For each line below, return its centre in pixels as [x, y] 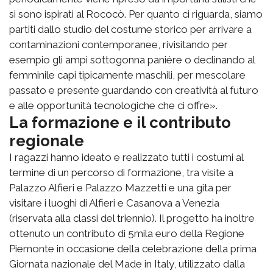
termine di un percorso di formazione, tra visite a [121, 173]
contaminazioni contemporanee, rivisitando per [119, 45]
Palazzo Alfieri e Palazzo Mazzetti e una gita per [120, 188]
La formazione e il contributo [120, 123]
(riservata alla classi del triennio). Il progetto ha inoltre [132, 218]
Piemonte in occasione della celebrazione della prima [133, 249]
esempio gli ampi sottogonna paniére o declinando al [132, 60]
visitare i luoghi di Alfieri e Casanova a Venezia [114, 203]
